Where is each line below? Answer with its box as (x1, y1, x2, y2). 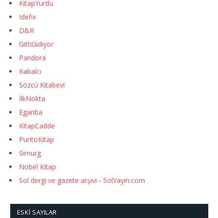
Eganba (19, 108, 42, 117)
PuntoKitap (19, 135, 54, 145)
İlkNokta (19, 94, 45, 104)
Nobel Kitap (19, 162, 56, 172)
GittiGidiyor (19, 39, 54, 49)
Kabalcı (19, 67, 41, 76)
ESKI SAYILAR (17, 208, 57, 217)
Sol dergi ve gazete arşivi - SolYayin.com (19, 176, 145, 185)
